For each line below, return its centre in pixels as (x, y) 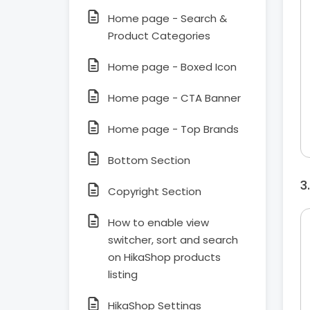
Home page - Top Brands (173, 129)
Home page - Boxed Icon (172, 67)
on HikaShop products (164, 257)
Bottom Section (149, 160)
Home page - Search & (167, 18)
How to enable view (158, 222)
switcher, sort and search (173, 240)
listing (123, 274)
